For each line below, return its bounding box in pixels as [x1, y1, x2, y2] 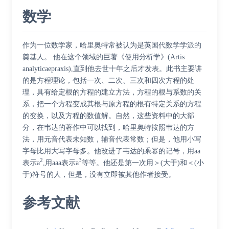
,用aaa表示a [43, 159, 79, 167]
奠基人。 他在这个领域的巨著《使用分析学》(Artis [22, 53, 185, 61]
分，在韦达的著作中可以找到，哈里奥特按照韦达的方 [22, 124, 194, 132]
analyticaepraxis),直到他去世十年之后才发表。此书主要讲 [22, 65, 202, 73]
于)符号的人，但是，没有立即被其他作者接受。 [22, 171, 175, 179]
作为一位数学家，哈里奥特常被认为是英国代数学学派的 [22, 41, 201, 50]
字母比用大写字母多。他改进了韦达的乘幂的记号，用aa [22, 147, 200, 155]
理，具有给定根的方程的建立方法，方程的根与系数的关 [22, 88, 201, 97]
